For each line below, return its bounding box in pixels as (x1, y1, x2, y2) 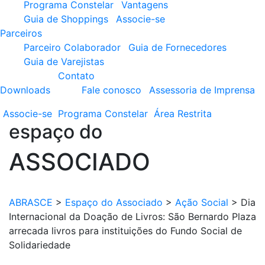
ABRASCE (9, 196, 53, 208)
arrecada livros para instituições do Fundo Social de (9, 225, 242, 237)
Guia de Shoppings (24, 13, 108, 25)
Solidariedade (9, 239, 70, 251)
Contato (58, 70, 95, 82)
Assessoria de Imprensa (149, 84, 255, 96)
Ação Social (175, 196, 228, 208)
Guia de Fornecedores (128, 41, 227, 53)
